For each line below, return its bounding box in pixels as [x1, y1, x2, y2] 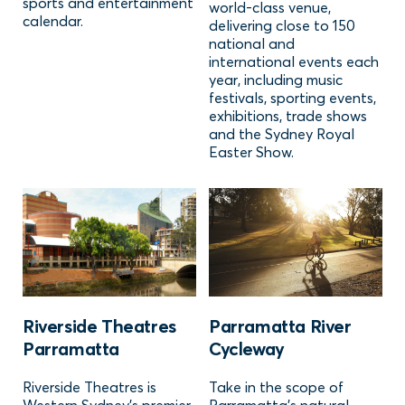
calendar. [23, 12, 83, 31]
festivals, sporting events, [209, 89, 376, 108]
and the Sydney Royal [209, 125, 354, 144]
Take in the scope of [209, 378, 344, 397]
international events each [209, 52, 379, 71]
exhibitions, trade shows [209, 107, 367, 126]
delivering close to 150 [209, 16, 355, 35]
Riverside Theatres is [23, 378, 156, 397]
